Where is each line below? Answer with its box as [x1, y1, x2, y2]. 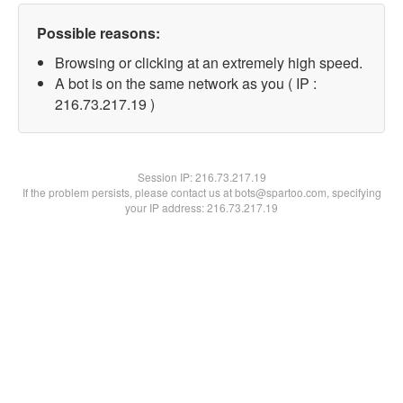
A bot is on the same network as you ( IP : [55, 73, 317, 94]
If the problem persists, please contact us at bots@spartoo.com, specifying [22, 184, 381, 200]
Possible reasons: [37, 22, 160, 43]
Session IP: [137, 169, 195, 184]
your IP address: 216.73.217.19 [125, 200, 278, 215]
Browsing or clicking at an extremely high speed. [55, 52, 363, 73]
